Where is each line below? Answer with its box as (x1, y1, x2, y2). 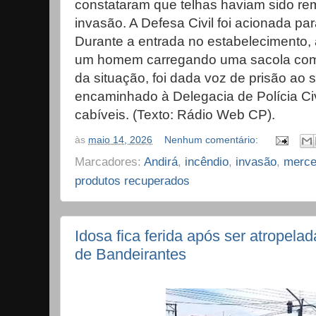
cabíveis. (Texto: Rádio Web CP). (75, 107, 275, 123)
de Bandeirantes (75, 245, 186, 263)
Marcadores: (75, 154, 144, 169)
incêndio (185, 154, 229, 169)
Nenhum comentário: (164, 134, 262, 145)
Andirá (144, 154, 178, 169)
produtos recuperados (75, 173, 190, 188)
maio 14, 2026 (88, 134, 152, 145)
